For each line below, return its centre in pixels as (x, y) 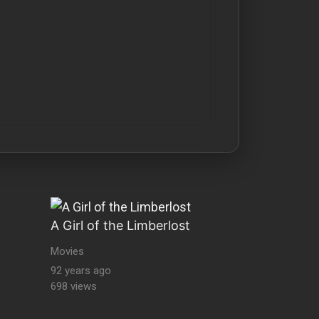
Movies (67, 252)
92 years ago (81, 271)
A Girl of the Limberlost (120, 225)
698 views (74, 287)
